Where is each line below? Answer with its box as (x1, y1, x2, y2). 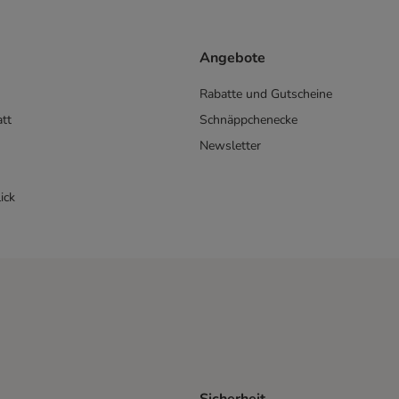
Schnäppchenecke (199, 111, 297, 129)
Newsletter (199, 137, 261, 155)
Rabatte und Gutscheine (199, 85, 332, 103)
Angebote (199, 48, 265, 69)
